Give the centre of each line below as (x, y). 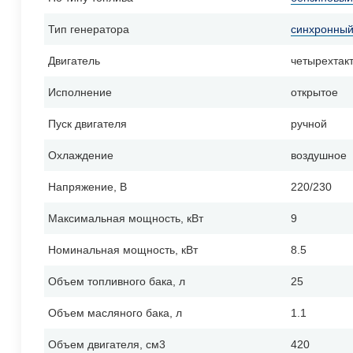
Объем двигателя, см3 (107, 345)
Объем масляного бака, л (115, 313)
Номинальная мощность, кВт (123, 250)
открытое (314, 93)
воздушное (319, 156)
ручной (309, 124)
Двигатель (74, 61)
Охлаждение (81, 156)
